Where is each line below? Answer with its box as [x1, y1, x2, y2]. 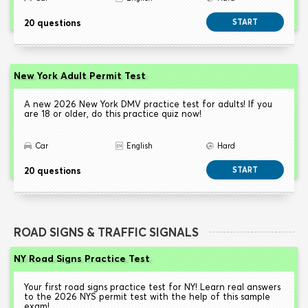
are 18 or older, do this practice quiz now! [24, 108, 201, 120]
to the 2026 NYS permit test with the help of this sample [24, 291, 270, 302]
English [126, 141, 153, 151]
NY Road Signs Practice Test [14, 252, 150, 265]
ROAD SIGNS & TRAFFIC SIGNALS [14, 225, 199, 240]
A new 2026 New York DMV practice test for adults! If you [24, 98, 272, 110]
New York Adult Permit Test [14, 69, 146, 82]
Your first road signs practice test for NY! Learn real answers [24, 281, 280, 293]
